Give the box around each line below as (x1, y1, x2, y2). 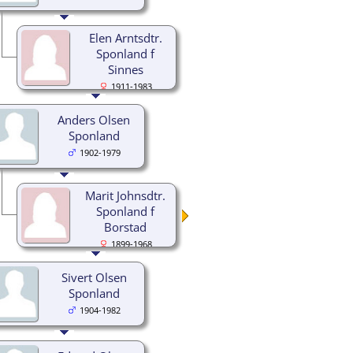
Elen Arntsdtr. (88, 29, 162, 46)
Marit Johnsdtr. (85, 187, 165, 203)
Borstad (104, 218, 147, 235)
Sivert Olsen (61, 269, 127, 285)
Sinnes (107, 61, 143, 77)
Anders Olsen (58, 111, 130, 128)
